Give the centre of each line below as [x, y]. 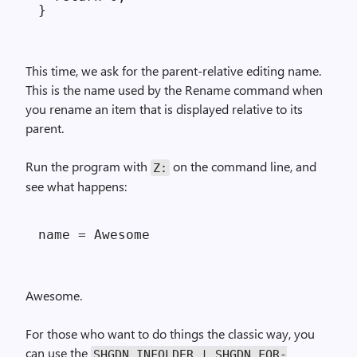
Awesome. [54, 295]
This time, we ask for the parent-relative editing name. [173, 71]
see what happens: [76, 186]
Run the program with [88, 166]
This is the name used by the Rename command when [174, 90]
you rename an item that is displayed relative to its [164, 109]
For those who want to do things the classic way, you [170, 333]
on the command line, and [243, 166]
